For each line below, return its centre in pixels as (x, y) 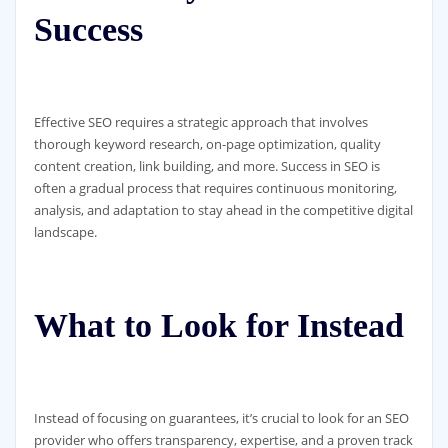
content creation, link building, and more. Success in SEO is (206, 166)
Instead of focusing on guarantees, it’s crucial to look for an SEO (221, 417)
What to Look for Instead (218, 326)
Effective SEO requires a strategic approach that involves (200, 122)
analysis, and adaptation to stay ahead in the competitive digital (223, 210)
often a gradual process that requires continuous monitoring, (215, 188)
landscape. (65, 232)
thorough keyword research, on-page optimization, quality (207, 144)
